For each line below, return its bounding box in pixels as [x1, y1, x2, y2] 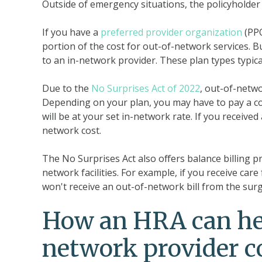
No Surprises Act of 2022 [91, 82, 200, 95]
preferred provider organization [101, 26, 242, 39]
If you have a [42, 26, 101, 39]
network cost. [42, 124, 101, 137]
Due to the [42, 82, 91, 95]
